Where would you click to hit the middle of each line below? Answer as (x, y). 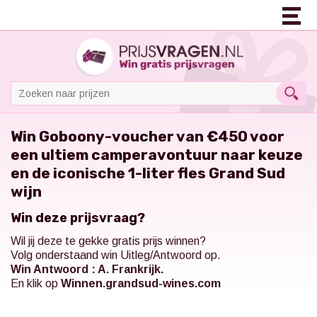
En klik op (36, 284)
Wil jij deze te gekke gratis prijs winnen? (108, 241)
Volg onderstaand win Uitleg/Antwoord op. (116, 255)
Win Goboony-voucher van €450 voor (148, 137)
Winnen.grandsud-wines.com (141, 284)
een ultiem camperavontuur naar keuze (157, 155)
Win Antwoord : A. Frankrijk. (87, 270)
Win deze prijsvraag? (78, 218)
